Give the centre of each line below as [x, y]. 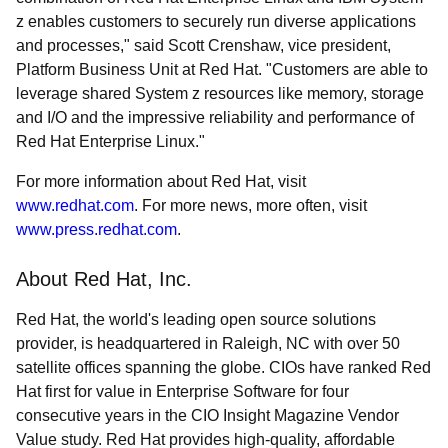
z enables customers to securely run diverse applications [216, 21]
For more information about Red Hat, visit [161, 181]
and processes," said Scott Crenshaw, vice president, [203, 45]
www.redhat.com [75, 205]
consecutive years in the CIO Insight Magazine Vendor [207, 415]
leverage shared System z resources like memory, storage [220, 93]
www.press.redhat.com [96, 229]
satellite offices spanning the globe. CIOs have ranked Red [223, 367]
